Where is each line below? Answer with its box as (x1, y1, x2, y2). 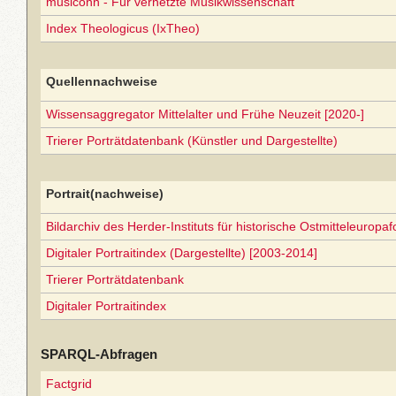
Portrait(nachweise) (46, 187, 164, 201)
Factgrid (46, 377, 92, 391)
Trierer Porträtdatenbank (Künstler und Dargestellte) (46, 133, 338, 148)
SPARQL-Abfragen (41, 346, 157, 362)
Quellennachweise (46, 74, 157, 88)
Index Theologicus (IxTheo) (46, 21, 200, 35)
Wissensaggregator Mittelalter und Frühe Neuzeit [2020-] (46, 107, 364, 121)
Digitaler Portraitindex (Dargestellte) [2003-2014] (46, 246, 317, 260)
